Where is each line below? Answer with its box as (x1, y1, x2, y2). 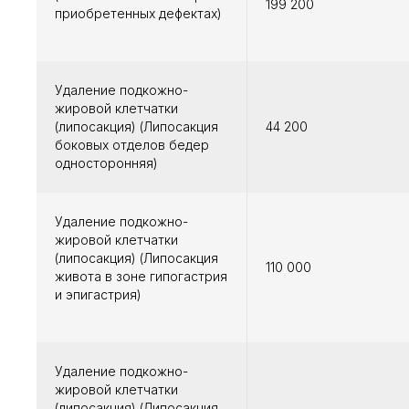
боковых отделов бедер (55, 137, 209, 153)
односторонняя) (55, 155, 158, 172)
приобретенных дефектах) (55, 5, 222, 22)
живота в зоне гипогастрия (55, 268, 227, 285)
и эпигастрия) (55, 287, 142, 303)
